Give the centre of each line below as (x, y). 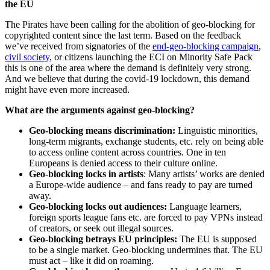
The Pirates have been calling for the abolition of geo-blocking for (130, 24)
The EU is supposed (217, 239)
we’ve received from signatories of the (79, 46)
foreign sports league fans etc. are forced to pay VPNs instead (146, 217)
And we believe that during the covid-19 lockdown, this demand (127, 78)
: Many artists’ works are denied (204, 174)
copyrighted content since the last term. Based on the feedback (123, 35)
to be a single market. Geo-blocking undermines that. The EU (146, 250)
